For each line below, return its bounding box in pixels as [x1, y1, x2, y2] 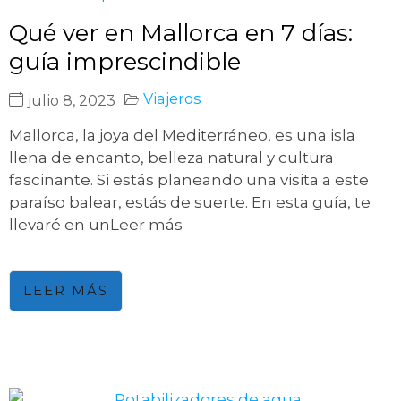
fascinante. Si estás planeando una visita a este [9, 171, 369, 190]
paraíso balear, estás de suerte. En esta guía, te [9, 193, 371, 212]
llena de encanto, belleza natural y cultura [9, 149, 334, 167]
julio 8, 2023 [28, 91, 115, 110]
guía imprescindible [9, 47, 241, 77]
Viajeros [143, 90, 200, 108]
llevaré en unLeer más [9, 216, 183, 235]
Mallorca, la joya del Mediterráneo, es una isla [9, 126, 355, 145]
